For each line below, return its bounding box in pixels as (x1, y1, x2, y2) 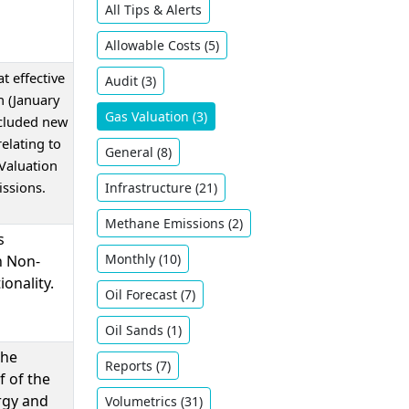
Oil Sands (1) (104, 321, 182, 339)
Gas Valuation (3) (104, 108, 207, 125)
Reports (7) (104, 357, 171, 374)
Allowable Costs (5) (104, 37, 219, 54)
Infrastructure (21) (104, 179, 217, 196)
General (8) (104, 143, 172, 161)
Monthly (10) (104, 250, 181, 267)
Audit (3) (104, 72, 156, 89)
